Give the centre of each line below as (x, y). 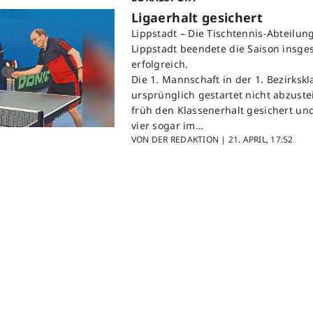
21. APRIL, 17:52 (261, 140)
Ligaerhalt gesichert (197, 18)
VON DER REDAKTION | (180, 140)
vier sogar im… (167, 126)
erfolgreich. (160, 64)
